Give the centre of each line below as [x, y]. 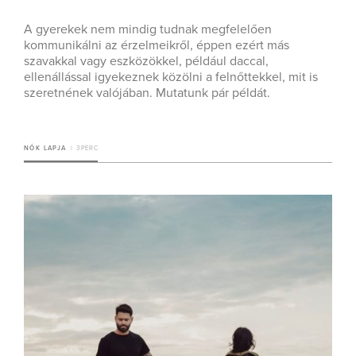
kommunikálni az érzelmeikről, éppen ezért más [157, 46]
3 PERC [87, 149]
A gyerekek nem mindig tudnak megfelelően [148, 30]
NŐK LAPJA [45, 149]
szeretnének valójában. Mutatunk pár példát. [147, 93]
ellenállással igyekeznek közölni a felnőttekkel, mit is [171, 77]
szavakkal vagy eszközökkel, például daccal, [146, 62]
